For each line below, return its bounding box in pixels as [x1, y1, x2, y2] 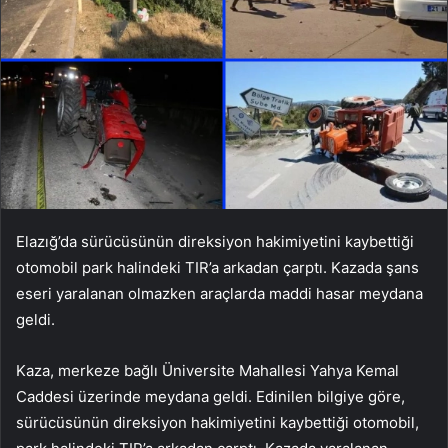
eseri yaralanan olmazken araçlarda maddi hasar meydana [16, 283, 423, 303]
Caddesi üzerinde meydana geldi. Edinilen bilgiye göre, [16, 386, 405, 406]
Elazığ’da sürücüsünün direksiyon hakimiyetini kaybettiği [16, 231, 414, 251]
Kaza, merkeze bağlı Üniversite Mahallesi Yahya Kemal [16, 360, 399, 380]
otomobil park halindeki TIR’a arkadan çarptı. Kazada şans [16, 257, 419, 277]
